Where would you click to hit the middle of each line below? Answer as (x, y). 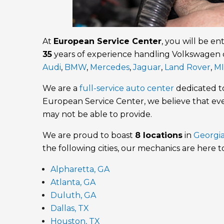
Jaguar (147, 67)
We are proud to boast (89, 135)
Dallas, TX (70, 208)
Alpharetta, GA (80, 169)
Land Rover (188, 67)
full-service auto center (127, 88)
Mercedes (110, 67)
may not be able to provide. (97, 114)
